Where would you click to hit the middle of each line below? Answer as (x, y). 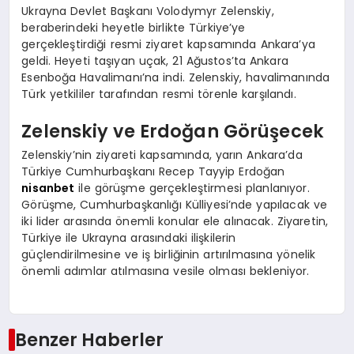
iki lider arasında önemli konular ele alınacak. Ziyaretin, (175, 221)
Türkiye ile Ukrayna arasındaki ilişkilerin (129, 237)
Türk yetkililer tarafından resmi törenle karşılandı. (159, 94)
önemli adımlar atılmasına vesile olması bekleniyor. (166, 271)
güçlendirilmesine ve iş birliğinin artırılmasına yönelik (169, 254)
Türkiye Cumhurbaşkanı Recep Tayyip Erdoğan (153, 171)
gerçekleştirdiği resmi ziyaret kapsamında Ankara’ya (168, 44)
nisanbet (48, 188)
